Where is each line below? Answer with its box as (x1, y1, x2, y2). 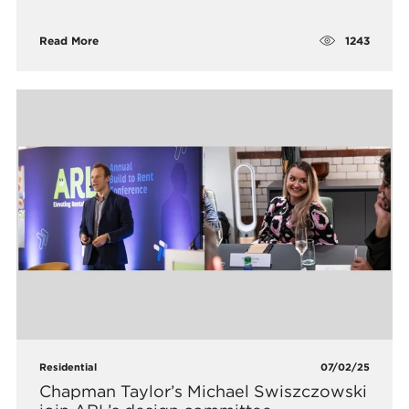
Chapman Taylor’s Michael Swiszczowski (39, 381, 368, 401)
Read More (39, 34, 100, 48)
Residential (39, 360, 98, 373)
